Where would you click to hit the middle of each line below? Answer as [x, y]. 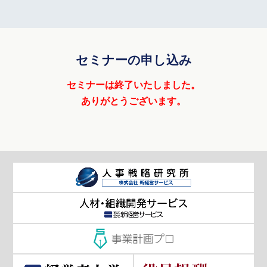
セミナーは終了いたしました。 [133, 85]
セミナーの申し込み [133, 60]
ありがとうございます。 [133, 101]
